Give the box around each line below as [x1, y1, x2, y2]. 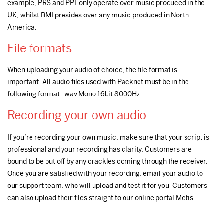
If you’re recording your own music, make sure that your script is [7, 132, 209, 141]
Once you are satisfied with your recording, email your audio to [7, 169, 203, 178]
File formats [7, 41, 72, 56]
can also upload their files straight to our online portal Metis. [7, 193, 195, 202]
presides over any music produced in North [53, 10, 189, 19]
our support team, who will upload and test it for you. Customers [7, 181, 207, 190]
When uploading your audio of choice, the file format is [7, 65, 177, 75]
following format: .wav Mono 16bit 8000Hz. [7, 90, 142, 99]
